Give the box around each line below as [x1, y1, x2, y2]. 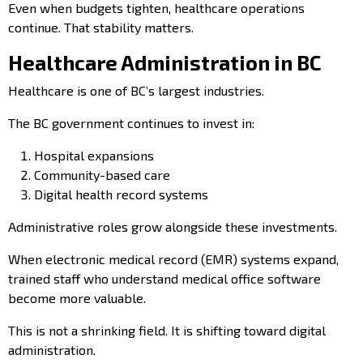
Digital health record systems [34, 186, 208, 202]
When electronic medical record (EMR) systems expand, [8, 250, 339, 267]
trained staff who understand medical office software [8, 270, 321, 286]
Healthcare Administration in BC [8, 49, 322, 75]
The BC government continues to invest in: [8, 114, 254, 130]
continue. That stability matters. [8, 19, 194, 35]
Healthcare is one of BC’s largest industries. [8, 82, 264, 98]
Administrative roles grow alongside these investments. [8, 218, 337, 234]
